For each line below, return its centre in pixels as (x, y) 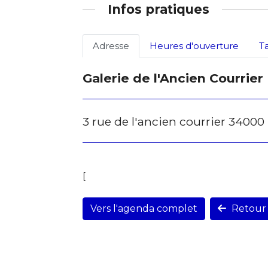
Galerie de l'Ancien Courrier (173, 78)
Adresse (111, 46)
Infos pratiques (159, 9)
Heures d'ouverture (194, 46)
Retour (249, 208)
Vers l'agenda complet (144, 208)
